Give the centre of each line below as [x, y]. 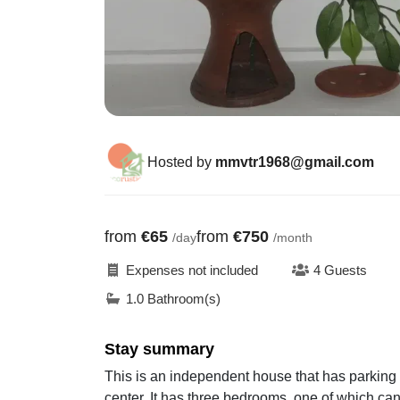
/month [293, 237]
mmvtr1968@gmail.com [295, 162]
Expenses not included [192, 271]
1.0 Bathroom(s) [174, 298]
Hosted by [181, 162]
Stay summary [159, 349]
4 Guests [341, 271]
